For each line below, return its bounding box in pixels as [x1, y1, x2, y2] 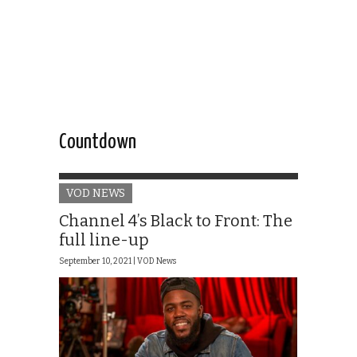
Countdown [59, 132, 136, 153]
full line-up [59, 230, 149, 250]
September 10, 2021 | [59, 257, 137, 267]
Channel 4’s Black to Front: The [59, 211, 292, 231]
